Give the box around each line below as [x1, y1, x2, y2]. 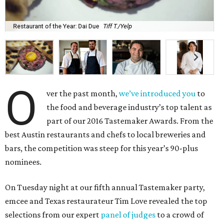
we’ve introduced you [119, 88, 196, 98]
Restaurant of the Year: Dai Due [13, 22, 99, 30]
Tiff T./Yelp [103, 22, 132, 30]
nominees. [5, 156, 42, 167]
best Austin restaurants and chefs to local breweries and [5, 129, 206, 139]
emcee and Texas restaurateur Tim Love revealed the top [5, 196, 207, 206]
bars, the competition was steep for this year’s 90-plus [5, 143, 198, 153]
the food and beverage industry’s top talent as [46, 102, 212, 112]
